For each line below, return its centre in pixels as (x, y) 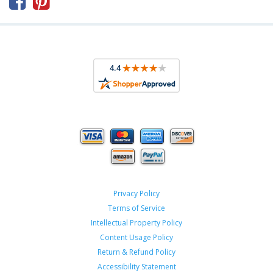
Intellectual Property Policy (136, 223)
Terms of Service (136, 208)
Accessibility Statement (136, 267)
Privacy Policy (136, 193)
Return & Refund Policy (136, 252)
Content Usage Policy (136, 237)
